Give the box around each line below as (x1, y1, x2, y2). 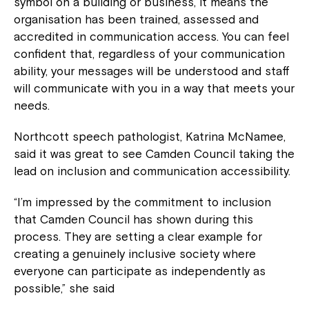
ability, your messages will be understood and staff (14, 64, 290, 79)
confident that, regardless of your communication (14, 47, 285, 61)
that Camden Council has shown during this (14, 212, 253, 227)
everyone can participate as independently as (14, 264, 266, 279)
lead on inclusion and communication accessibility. (14, 164, 290, 179)
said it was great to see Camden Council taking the (14, 147, 295, 161)
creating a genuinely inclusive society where (14, 247, 256, 261)
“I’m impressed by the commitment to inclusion (14, 195, 271, 210)
